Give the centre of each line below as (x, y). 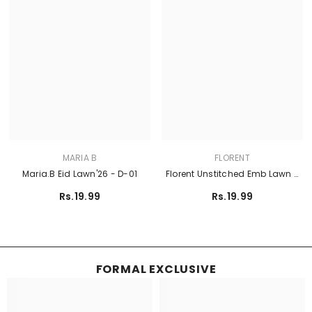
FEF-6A (232, 189)
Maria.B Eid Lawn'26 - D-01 (80, 173)
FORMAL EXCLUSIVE (156, 269)
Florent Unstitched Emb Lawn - (232, 173)
